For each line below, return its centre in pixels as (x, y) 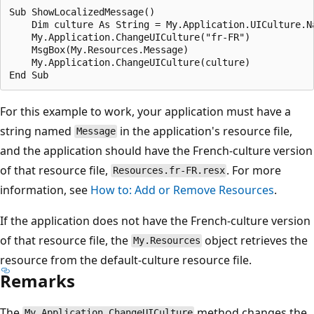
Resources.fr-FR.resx (169, 171)
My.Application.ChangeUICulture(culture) (130, 62)
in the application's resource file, (205, 131)
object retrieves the (255, 240)
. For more (254, 170)
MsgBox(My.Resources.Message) (99, 49)
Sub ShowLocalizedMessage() (82, 12)
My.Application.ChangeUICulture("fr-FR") (130, 37)
